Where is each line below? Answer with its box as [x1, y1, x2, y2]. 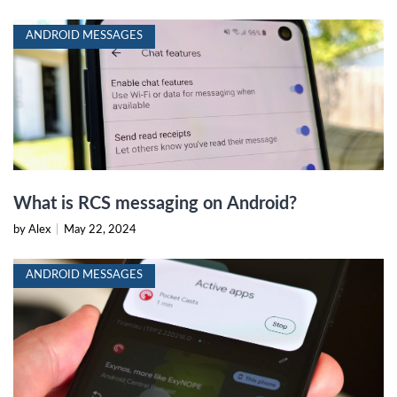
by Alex [13, 223, 53, 236]
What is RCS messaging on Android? [13, 194, 297, 213]
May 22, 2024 [64, 223, 136, 236]
